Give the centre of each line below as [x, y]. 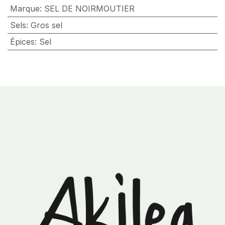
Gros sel [46, 25]
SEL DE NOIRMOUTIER [89, 8]
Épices [22, 41]
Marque [25, 8]
